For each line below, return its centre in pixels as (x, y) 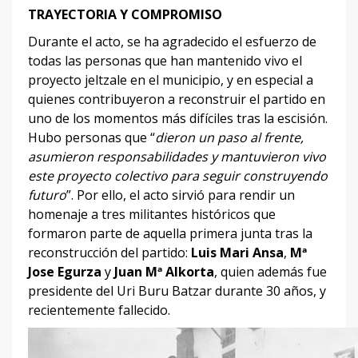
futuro (47, 195)
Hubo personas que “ (91, 137)
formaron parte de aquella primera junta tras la (170, 233)
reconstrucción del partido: (109, 252)
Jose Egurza (65, 271)
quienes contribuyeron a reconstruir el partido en (177, 99)
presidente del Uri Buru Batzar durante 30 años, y (177, 290)
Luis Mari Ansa (237, 252)
